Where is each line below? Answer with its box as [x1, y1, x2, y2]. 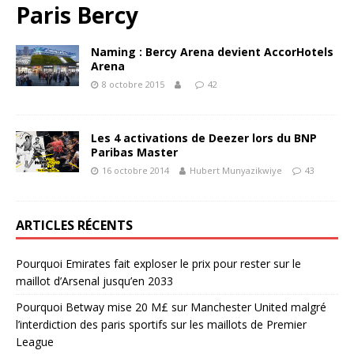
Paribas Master [91, 145, 178, 160]
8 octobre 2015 [102, 78, 164, 90]
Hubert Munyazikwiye [190, 164, 282, 176]
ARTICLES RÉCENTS [16, 217, 133, 234]
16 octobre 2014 [102, 164, 169, 176]
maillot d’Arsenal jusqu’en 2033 [16, 273, 173, 288]
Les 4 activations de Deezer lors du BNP [91, 130, 317, 145]
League [16, 334, 54, 349]
